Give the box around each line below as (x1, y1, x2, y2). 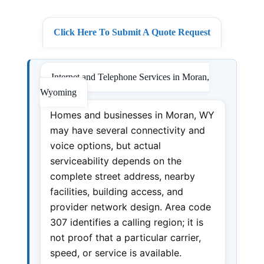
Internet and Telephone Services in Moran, (51, 71, 209, 82)
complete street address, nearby (49, 170, 195, 182)
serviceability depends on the (49, 154, 181, 167)
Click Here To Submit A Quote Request (54, 27, 210, 37)
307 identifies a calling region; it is (49, 216, 203, 228)
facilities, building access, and (49, 185, 183, 197)
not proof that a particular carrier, (49, 231, 201, 243)
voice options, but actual (49, 139, 161, 151)
